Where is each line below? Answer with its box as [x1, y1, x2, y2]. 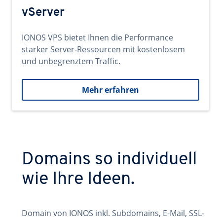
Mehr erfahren [82, 84, 139, 95]
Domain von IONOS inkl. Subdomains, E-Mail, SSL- [22, 208, 204, 219]
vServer [22, 7, 65, 19]
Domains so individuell [22, 151, 197, 169]
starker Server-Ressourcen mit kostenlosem [22, 44, 185, 55]
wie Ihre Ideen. [22, 171, 135, 188]
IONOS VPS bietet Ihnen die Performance [22, 32, 173, 43]
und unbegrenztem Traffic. [22, 56, 120, 67]
